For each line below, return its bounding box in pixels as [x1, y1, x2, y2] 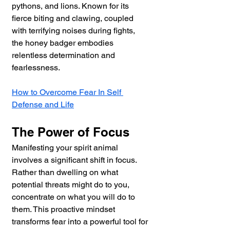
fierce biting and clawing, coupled [12, 13, 136, 23]
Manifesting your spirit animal [12, 142, 120, 152]
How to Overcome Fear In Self [12, 87, 123, 97]
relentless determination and [12, 50, 117, 60]
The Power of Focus [12, 124, 129, 139]
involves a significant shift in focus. [12, 155, 139, 165]
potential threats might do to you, [12, 179, 131, 189]
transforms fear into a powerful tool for [12, 216, 150, 226]
